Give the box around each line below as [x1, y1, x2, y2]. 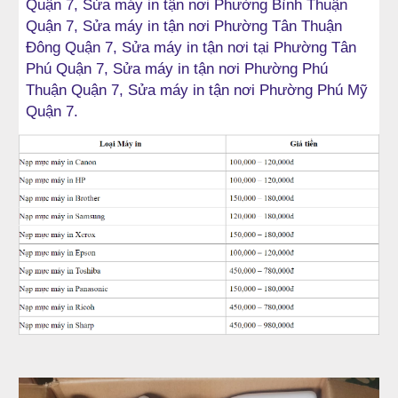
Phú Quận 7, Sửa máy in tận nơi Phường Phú [26, 59, 329, 77]
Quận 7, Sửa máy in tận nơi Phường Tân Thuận [26, 16, 343, 35]
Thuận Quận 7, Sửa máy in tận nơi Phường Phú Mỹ [26, 80, 369, 99]
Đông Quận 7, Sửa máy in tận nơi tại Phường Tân [26, 37, 357, 56]
